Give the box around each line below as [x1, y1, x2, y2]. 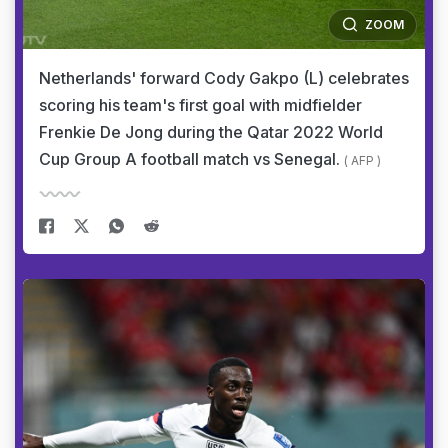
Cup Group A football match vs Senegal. [39, 149, 344, 169]
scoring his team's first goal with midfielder [39, 95, 362, 115]
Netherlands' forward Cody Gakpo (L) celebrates [39, 68, 409, 88]
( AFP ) [344, 153, 381, 168]
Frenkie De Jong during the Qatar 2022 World [39, 122, 383, 142]
